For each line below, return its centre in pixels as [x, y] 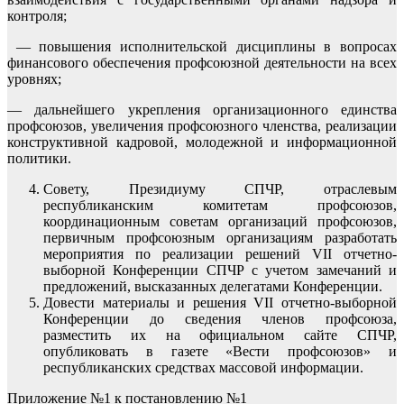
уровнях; [34, 78]
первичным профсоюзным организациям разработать [220, 237]
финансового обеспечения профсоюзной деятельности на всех [202, 62]
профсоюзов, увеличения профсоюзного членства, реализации [202, 125]
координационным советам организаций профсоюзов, [220, 221]
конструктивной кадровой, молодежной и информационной [202, 142]
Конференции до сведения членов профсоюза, [220, 318]
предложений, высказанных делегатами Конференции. [213, 286]
